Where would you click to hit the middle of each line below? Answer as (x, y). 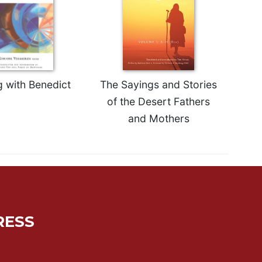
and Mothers (158, 118)
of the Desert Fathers (158, 101)
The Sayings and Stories (158, 84)
